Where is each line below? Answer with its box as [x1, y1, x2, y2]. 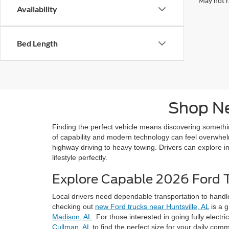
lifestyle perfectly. [52, 153, 107, 162]
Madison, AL [52, 213, 92, 221]
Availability [17, 4, 57, 14]
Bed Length [17, 38, 58, 48]
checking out [52, 202, 95, 211]
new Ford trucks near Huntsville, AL [95, 202, 209, 211]
